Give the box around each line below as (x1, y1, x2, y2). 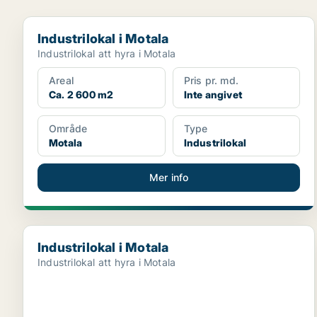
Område (49, 122, 88, 134)
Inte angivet (183, 88, 243, 100)
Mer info (149, 171, 189, 183)
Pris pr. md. (183, 74, 239, 86)
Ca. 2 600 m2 (49, 88, 114, 100)
